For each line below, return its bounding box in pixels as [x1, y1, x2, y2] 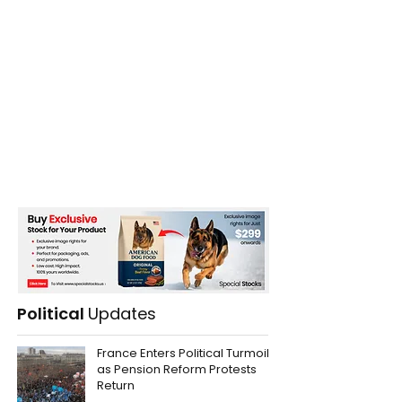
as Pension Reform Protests [97, 361, 257, 379]
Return [97, 377, 135, 395]
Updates [88, 302, 156, 326]
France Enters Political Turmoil [97, 345, 269, 363]
